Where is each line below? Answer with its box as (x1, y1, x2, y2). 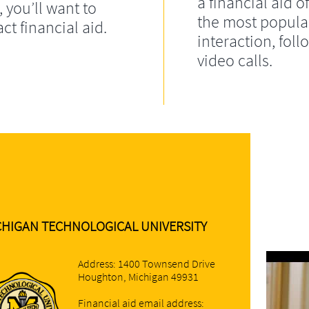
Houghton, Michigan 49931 (78, 270, 199, 283)
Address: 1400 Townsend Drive (78, 257, 215, 270)
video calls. (197, 50, 276, 71)
